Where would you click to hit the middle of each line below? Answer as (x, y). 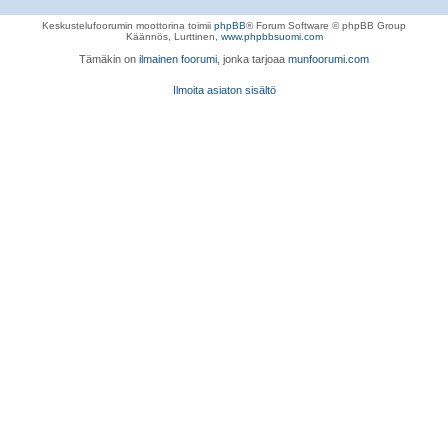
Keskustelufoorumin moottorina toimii (128, 26)
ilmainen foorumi (178, 59)
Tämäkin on (109, 59)
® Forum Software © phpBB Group (326, 26)
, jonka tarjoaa (252, 59)
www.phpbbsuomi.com (271, 37)
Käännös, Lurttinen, (173, 37)
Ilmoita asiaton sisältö (224, 89)
